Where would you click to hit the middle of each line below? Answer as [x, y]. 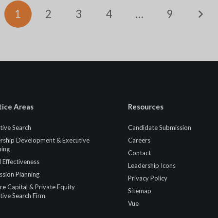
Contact [139, 153]
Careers [139, 140]
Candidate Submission [160, 127]
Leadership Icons [152, 165]
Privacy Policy [148, 178]
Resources [146, 106]
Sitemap [140, 191]
